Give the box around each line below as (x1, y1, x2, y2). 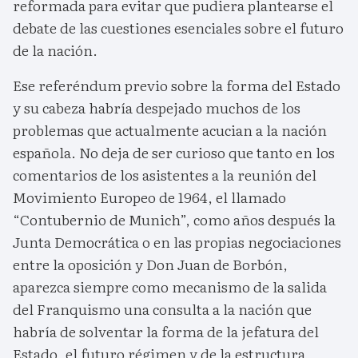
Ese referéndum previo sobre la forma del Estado (13, 74, 340, 96)
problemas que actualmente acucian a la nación (13, 118, 327, 141)
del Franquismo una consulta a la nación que (13, 297, 312, 320)
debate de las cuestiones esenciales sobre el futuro (13, 16, 344, 38)
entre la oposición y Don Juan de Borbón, (13, 253, 288, 275)
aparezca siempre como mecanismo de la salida (13, 275, 327, 297)
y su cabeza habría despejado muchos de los (13, 96, 300, 118)
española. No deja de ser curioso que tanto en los (13, 141, 335, 163)
